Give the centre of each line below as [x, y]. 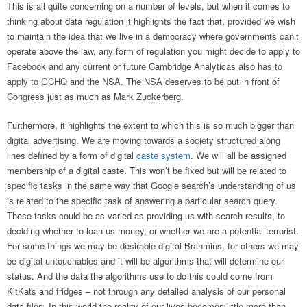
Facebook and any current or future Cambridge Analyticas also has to [145, 66]
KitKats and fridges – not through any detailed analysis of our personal [146, 291]
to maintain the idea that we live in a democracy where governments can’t [153, 36]
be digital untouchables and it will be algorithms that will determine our [145, 261]
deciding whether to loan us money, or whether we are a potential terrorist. [153, 231]
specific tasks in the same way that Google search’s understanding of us [151, 186]
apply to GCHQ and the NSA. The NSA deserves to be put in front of [143, 82]
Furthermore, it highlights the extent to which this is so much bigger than [150, 125]
